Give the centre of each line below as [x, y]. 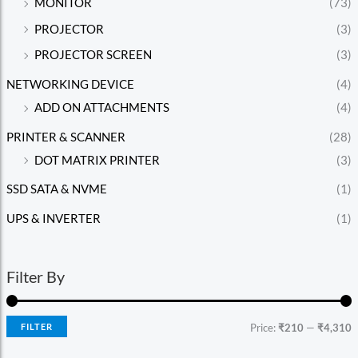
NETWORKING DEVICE [70, 85]
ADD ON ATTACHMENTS [101, 108]
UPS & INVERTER [53, 219]
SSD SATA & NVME [56, 189]
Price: [265, 328]
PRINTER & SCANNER [66, 137]
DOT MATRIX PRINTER [97, 160]
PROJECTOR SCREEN [93, 55]
